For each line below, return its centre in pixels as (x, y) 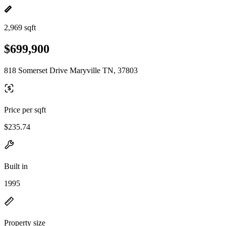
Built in (16, 166)
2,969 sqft (20, 27)
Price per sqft (25, 109)
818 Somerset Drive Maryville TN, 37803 (71, 70)
